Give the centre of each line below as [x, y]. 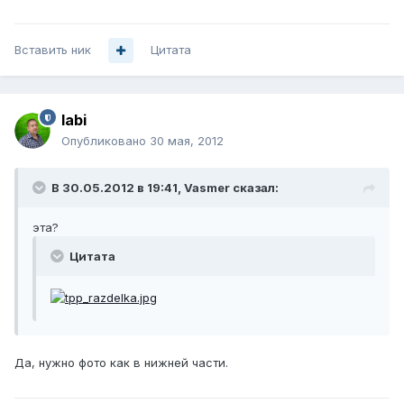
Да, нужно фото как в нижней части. [121, 362]
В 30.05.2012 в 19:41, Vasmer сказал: [165, 188]
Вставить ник [53, 50]
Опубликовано [106, 141]
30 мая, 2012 [187, 141]
